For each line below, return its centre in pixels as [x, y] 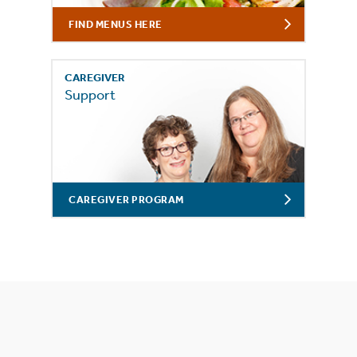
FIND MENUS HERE [116, 25]
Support [90, 94]
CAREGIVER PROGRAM [126, 200]
